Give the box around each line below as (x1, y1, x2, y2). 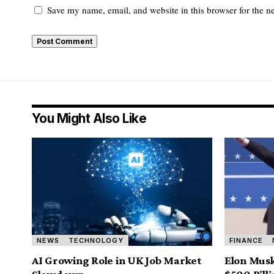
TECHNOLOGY (68, 235, 124, 245)
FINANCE (229, 235, 263, 245)
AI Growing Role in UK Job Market (32, 253, 202, 267)
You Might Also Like (32, 110, 147, 126)
